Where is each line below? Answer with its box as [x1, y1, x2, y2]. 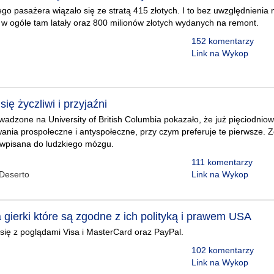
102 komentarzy [191, 245, 254, 255]
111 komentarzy [191, 157, 253, 167]
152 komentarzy [191, 36, 254, 46]
